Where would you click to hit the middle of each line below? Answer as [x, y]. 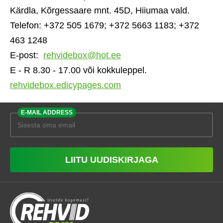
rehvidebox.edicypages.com [65, 85]
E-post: [27, 55]
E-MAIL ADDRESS [47, 112]
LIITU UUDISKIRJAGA [111, 160]
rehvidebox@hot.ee [82, 55]
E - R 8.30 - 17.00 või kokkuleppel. [80, 70]
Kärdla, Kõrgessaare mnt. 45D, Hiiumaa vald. [100, 10]
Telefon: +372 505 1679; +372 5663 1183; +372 [105, 25]
